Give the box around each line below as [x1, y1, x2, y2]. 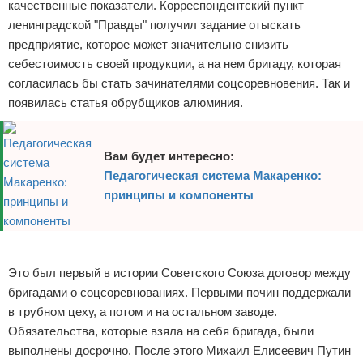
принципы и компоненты [104, 188, 254, 202]
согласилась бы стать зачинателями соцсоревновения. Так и [8, 76, 350, 90]
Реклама [8, 241, 42, 253]
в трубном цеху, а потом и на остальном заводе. [8, 305, 277, 318]
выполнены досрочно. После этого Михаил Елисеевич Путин [8, 344, 351, 357]
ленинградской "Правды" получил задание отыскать [8, 18, 301, 32]
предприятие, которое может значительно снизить [8, 37, 288, 51]
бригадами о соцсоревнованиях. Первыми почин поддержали [8, 285, 351, 299]
